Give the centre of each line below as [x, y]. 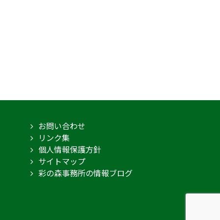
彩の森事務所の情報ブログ [85, 173]
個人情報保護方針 [69, 149]
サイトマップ [62, 161]
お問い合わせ [62, 125]
